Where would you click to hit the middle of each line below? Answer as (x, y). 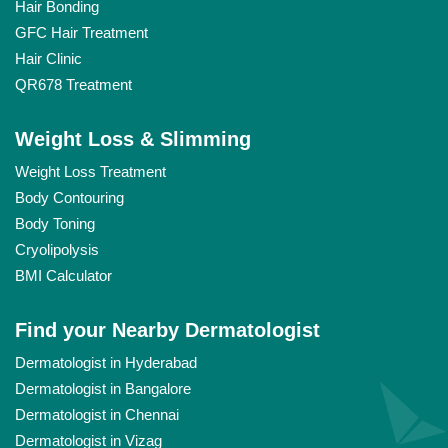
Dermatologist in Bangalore (103, 389)
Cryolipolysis (57, 250)
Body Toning (55, 224)
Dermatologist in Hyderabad (106, 363)
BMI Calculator (63, 276)
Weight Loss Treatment (90, 172)
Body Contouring (69, 198)
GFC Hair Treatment (81, 33)
